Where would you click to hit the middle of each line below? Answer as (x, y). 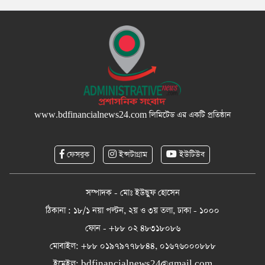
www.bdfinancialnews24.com (90, 115)
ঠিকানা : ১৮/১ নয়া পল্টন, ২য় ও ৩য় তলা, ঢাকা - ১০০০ (132, 210)
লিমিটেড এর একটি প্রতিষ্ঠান (188, 115)
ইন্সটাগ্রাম (132, 154)
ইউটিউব (191, 154)
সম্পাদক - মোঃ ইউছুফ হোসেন (132, 193)
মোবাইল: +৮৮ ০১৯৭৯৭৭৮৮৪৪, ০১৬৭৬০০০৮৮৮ (132, 246)
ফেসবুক (77, 154)
